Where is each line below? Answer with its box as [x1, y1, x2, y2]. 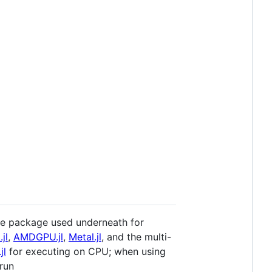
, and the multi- [101, 230, 171, 243]
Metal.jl [68, 230, 101, 243]
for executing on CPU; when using [6, 245, 166, 257]
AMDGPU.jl [13, 230, 63, 243]
